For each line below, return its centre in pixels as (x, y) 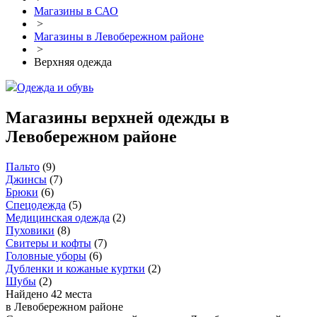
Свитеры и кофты (48, 243)
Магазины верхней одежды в (117, 118)
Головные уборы (46, 256)
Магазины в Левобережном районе (119, 37)
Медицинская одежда (58, 218)
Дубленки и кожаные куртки (75, 269)
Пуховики (30, 231)
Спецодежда (36, 205)
